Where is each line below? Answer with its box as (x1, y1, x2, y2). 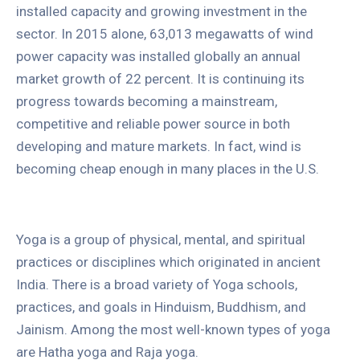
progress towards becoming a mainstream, (16, 92, 277, 109)
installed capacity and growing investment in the (16, 2, 307, 19)
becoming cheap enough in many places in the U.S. (16, 160, 319, 177)
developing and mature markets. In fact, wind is (16, 137, 301, 154)
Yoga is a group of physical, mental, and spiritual (16, 231, 305, 247)
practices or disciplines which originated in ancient (16, 253, 321, 270)
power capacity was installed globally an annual (16, 47, 301, 64)
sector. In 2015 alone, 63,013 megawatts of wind (16, 25, 313, 42)
